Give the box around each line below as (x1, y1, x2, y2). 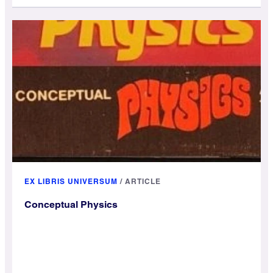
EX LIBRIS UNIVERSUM (24, 176, 118, 186)
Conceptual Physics (24, 198, 118, 210)
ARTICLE (125, 176, 161, 186)
